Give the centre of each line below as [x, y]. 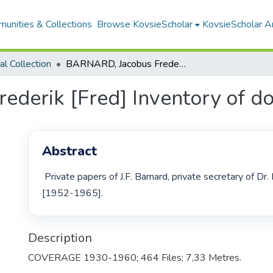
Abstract [70, 151]
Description [60, 238]
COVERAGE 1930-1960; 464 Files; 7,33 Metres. [135, 257]
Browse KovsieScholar [144, 24]
